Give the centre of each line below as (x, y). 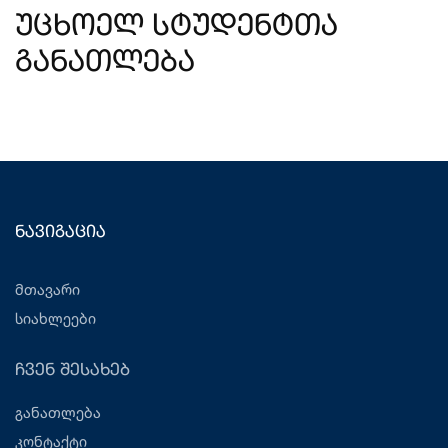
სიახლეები (55, 318)
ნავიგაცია (60, 232)
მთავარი (47, 289)
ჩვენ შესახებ (72, 370)
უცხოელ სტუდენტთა (176, 27)
